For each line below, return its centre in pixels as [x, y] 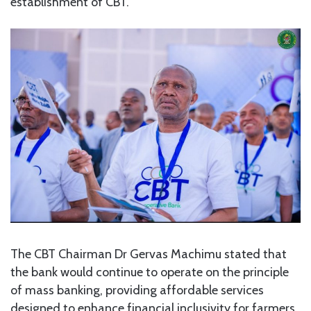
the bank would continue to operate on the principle [150, 272]
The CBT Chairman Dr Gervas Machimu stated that [149, 254]
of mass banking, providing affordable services [137, 290]
